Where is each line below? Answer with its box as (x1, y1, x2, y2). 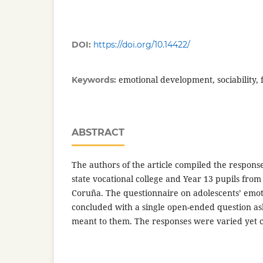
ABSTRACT (72, 126, 124, 138)
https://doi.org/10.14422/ (93, 39, 190, 50)
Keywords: (72, 74, 119, 85)
